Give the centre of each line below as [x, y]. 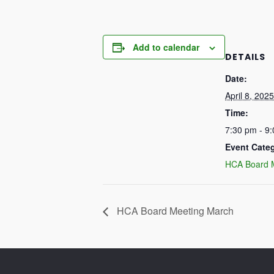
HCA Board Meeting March [174, 210]
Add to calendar [166, 47]
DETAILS [245, 57]
